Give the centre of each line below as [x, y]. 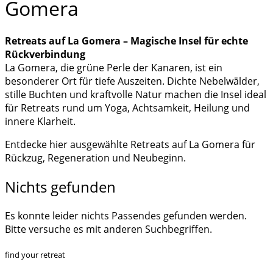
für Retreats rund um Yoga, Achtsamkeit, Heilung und [127, 108]
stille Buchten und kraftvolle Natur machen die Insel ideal [136, 95]
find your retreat [35, 255]
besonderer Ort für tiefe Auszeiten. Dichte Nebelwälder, [132, 81]
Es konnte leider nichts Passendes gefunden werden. [126, 216]
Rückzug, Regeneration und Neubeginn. [95, 158]
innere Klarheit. [40, 122]
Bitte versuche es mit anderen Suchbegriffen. [108, 229]
